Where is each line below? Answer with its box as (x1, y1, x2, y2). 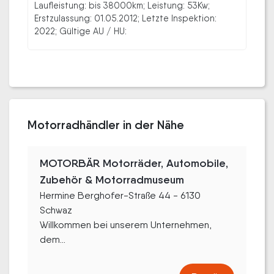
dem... (40, 233, 65, 245)
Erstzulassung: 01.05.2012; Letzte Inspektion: (34, 12, 217, 23)
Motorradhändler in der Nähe (28, 117, 184, 132)
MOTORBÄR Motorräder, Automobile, (40, 156, 228, 170)
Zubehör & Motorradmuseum (40, 172, 184, 187)
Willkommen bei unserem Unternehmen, (40, 218, 212, 231)
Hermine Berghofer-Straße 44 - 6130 (40, 189, 201, 201)
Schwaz (40, 204, 72, 216)
